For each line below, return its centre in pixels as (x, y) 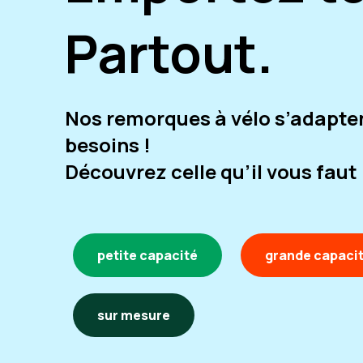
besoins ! (108, 145)
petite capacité (147, 256)
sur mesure (134, 316)
